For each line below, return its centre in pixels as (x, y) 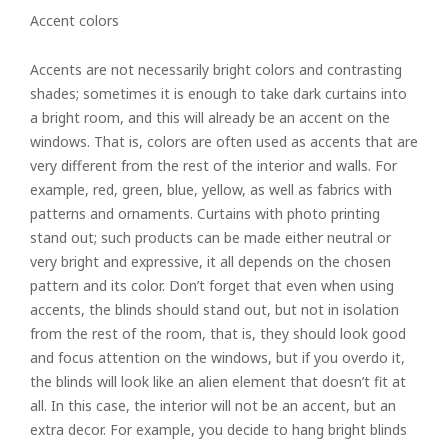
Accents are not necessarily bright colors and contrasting (216, 69)
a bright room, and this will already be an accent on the (210, 117)
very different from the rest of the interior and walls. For (213, 165)
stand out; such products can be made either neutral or (210, 237)
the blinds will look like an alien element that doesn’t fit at (218, 381)
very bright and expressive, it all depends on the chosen (210, 261)
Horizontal (224, 419)
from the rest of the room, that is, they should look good (218, 333)
